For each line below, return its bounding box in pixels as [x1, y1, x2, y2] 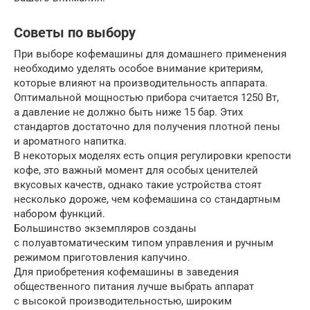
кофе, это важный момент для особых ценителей [14, 164, 258, 177]
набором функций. [14, 208, 105, 221]
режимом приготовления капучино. [14, 251, 190, 264]
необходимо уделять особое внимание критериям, [14, 62, 263, 75]
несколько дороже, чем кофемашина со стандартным [14, 193, 280, 206]
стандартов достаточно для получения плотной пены [14, 120, 280, 134]
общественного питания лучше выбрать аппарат [14, 280, 254, 293]
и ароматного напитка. [14, 135, 127, 148]
